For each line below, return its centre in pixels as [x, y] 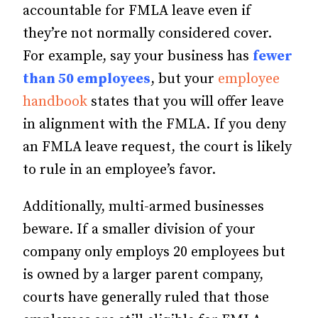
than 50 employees [87, 79]
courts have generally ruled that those [146, 297]
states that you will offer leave [186, 102]
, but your [184, 79]
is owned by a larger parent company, [143, 275]
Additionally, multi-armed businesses [143, 207]
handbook [55, 102]
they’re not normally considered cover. [147, 33]
